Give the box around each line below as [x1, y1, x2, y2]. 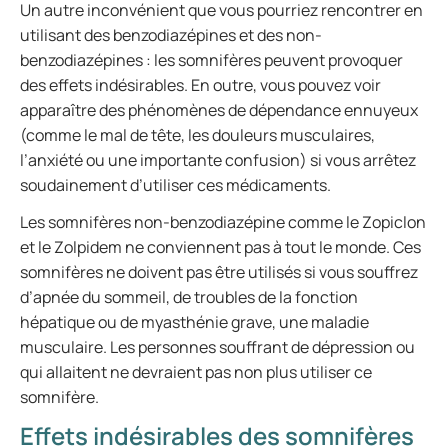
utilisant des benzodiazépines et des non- [20, 24, 322, 46]
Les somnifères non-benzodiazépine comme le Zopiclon [20, 211, 426, 233]
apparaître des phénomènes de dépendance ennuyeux [20, 99, 418, 121]
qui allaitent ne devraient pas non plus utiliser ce [20, 361, 372, 383]
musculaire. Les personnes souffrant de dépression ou [20, 336, 415, 358]
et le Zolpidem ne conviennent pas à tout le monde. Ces [20, 236, 421, 258]
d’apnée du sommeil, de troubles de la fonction [20, 286, 358, 308]
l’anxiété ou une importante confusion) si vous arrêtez [20, 149, 416, 171]
